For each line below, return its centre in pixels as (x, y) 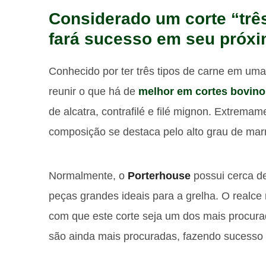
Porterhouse (159, 176)
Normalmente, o (88, 176)
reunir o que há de (94, 91)
